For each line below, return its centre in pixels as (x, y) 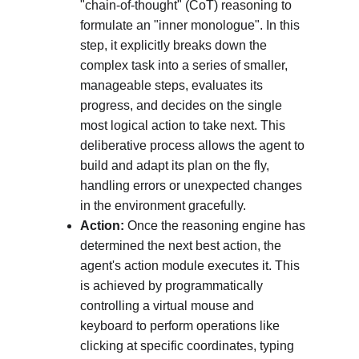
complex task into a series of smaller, (186, 65)
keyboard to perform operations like (182, 326)
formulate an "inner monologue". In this (192, 25)
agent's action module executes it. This (192, 266)
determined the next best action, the (182, 246)
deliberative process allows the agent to (194, 145)
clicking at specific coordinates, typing (189, 346)
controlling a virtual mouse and (169, 306)
